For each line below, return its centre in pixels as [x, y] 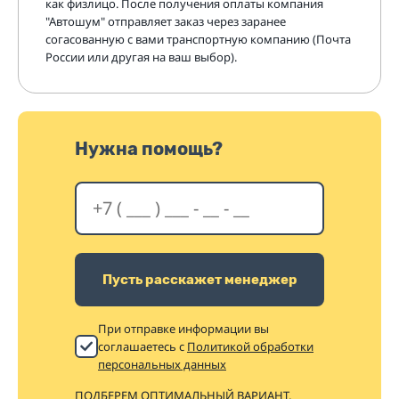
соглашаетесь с [142, 346]
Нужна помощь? [149, 149]
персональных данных [162, 364]
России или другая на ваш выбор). [141, 57]
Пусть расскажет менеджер [199, 279]
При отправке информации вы [183, 329]
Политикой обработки [250, 346]
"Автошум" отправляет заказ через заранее [166, 21]
